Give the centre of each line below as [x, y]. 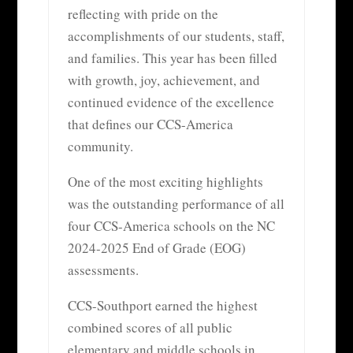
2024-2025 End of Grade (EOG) [156, 247]
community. [100, 146]
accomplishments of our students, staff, [176, 35]
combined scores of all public [150, 327]
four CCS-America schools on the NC [171, 225]
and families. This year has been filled [172, 58]
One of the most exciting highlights [165, 181]
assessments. [103, 269]
